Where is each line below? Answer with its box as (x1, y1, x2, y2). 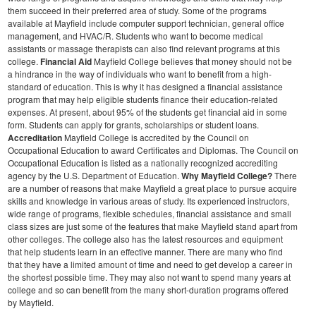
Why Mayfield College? (181, 169, 272, 183)
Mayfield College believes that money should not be (94, 55, 292, 68)
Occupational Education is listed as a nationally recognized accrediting (8, 157, 278, 169)
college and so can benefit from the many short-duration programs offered (8, 284, 288, 296)
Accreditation (8, 131, 64, 145)
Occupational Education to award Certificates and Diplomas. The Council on (8, 144, 298, 157)
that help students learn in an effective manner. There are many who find (8, 245, 283, 258)
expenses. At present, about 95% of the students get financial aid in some (8, 106, 287, 119)
